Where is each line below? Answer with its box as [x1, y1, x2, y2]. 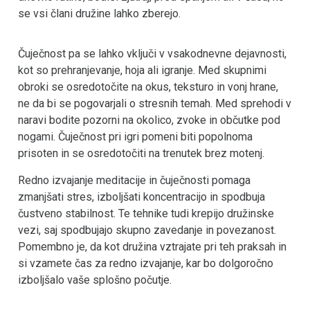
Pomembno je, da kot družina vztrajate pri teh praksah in [18, 239, 286, 253]
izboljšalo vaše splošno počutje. [18, 273, 172, 286]
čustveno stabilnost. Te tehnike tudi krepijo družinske [18, 206, 274, 220]
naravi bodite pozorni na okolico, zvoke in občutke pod [18, 113, 280, 127]
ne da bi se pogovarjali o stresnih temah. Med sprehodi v [18, 97, 291, 111]
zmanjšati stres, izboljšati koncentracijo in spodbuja [18, 190, 265, 203]
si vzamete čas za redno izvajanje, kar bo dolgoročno [18, 256, 273, 270]
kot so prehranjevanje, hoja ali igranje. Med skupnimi [18, 64, 266, 77]
